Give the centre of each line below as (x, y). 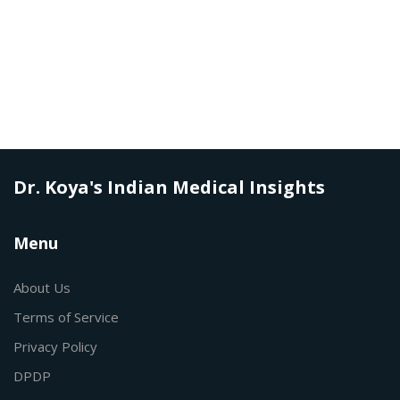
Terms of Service (66, 317)
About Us (42, 288)
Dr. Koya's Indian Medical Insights (169, 187)
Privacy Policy (55, 347)
